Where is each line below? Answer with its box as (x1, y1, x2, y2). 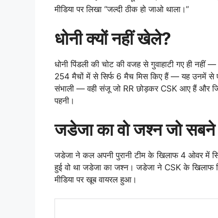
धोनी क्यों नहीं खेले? (54, 28, 171, 49)
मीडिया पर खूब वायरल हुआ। (54, 175, 137, 185)
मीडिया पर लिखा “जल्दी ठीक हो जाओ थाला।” (54, 4, 189, 15)
